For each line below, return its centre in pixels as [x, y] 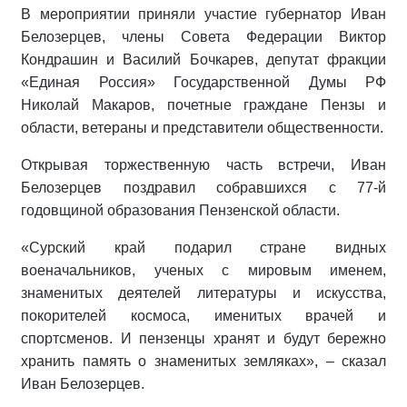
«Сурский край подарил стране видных [203, 247]
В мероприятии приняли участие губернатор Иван [203, 14]
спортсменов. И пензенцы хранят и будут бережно [203, 338]
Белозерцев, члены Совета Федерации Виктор [203, 36]
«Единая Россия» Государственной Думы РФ [203, 82]
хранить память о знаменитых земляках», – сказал [203, 361]
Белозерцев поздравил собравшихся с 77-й [203, 187]
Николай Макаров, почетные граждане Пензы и [203, 104]
